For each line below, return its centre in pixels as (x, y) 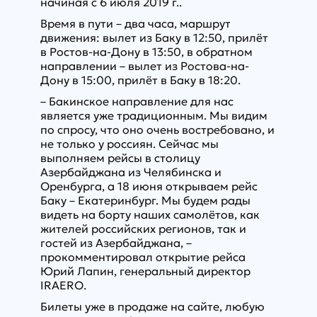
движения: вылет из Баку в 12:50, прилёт (154, 38)
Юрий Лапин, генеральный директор (145, 271)
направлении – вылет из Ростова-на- (144, 66)
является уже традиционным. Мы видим (154, 116)
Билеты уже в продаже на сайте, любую (152, 307)
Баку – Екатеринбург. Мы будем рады (145, 201)
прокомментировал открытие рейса (143, 257)
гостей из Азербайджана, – (116, 243)
